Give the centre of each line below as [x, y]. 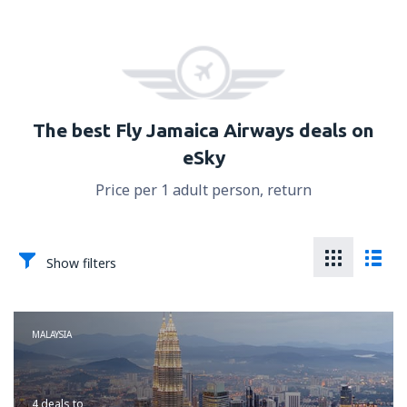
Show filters [81, 263]
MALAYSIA [52, 335]
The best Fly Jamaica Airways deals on [203, 130]
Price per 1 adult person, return [203, 190]
